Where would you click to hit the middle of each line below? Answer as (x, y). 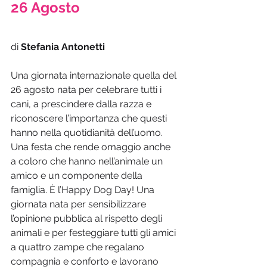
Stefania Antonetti (63, 47)
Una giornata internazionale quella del (95, 76)
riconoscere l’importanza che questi (90, 119)
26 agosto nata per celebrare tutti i (87, 90)
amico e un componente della (78, 176)
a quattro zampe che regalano (79, 247)
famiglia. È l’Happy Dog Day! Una (84, 190)
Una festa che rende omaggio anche (92, 147)
